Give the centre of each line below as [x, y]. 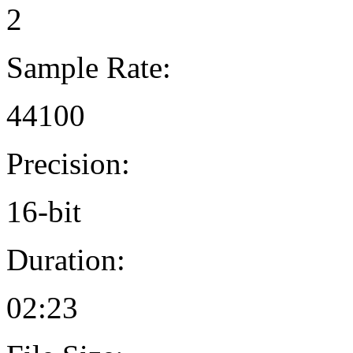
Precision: [68, 164]
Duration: [66, 260]
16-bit [44, 212]
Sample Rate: [89, 68]
